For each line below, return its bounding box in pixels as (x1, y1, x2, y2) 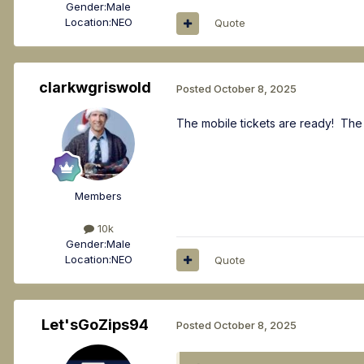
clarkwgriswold (39, 79, 151, 97)
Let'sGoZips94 (41, 315, 149, 333)
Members (75, 189, 122, 203)
